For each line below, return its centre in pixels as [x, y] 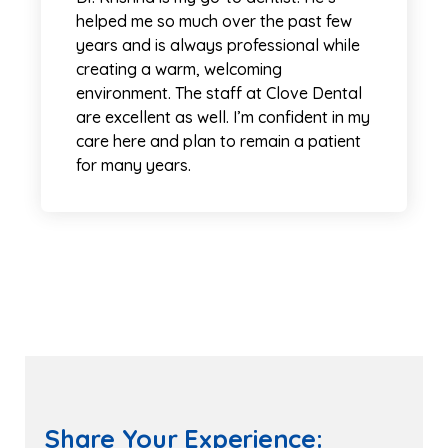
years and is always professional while [218, 44]
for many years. [133, 164]
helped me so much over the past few [214, 20]
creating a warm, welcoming [179, 68]
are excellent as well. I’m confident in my [223, 116]
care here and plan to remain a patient [218, 140]
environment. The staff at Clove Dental [219, 92]
